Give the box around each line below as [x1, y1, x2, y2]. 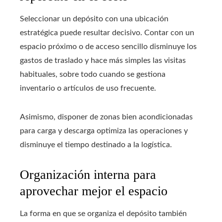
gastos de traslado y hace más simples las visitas [20, 56, 186, 64]
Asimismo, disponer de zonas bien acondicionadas [20, 112, 193, 121]
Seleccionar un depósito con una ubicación [20, 14, 168, 23]
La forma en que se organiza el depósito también [20, 209, 187, 218]
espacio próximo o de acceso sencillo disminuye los [20, 42, 197, 51]
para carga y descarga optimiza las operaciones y [20, 126, 188, 135]
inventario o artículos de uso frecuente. [20, 84, 156, 92]
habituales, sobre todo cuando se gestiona [20, 70, 166, 78]
